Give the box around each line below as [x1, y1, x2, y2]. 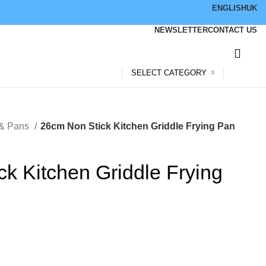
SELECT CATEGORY [131, 68, 207, 77]
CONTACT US [208, 26, 257, 34]
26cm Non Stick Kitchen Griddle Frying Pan [40, 121, 235, 131]
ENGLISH [212, 4, 246, 12]
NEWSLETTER [154, 26, 208, 34]
